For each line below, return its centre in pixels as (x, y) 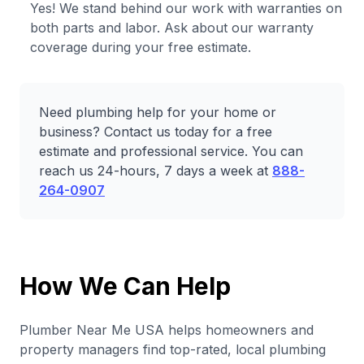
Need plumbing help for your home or (158, 112)
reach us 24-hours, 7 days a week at (156, 171)
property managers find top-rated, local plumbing (173, 349)
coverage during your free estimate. (141, 47)
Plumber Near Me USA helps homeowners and (167, 330)
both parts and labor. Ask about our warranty (172, 28)
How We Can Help (125, 286)
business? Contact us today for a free (156, 132)
